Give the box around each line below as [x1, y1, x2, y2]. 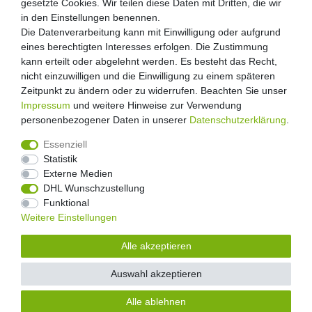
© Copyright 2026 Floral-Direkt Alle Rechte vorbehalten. [63, 276, 249, 285]
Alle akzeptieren [120, 240, 192, 251]
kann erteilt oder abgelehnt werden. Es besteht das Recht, [21, 56, 277, 67]
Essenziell [42, 139, 87, 150]
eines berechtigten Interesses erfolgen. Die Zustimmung [21, 41, 268, 52]
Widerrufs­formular [120, 176, 200, 188]
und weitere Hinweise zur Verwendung [70, 100, 242, 111]
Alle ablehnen [126, 296, 186, 307]
